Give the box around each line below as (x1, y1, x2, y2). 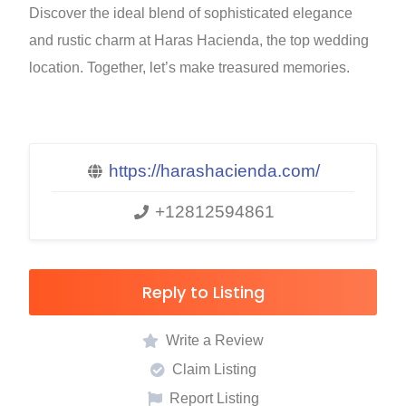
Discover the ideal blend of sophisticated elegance (29, 5, 353, 21)
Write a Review (166, 333, 264, 348)
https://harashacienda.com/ (109, 161, 320, 180)
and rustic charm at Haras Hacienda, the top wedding (29, 33, 369, 48)
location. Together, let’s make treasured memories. (29, 60, 350, 75)
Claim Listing (171, 362, 256, 377)
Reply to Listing (141, 281, 265, 304)
